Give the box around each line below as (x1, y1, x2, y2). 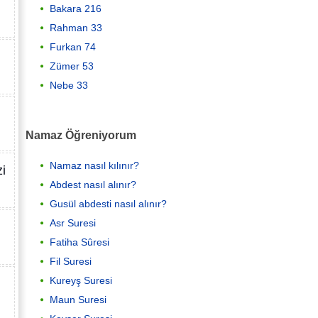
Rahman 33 (50, 21, 102, 33)
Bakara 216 (50, 2, 102, 14)
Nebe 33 (50, 79, 88, 91)
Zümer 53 (50, 60, 94, 72)
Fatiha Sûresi (50, 236, 109, 248)
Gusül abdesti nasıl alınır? (50, 198, 167, 210)
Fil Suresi (50, 256, 92, 268)
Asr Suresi (50, 217, 96, 229)
